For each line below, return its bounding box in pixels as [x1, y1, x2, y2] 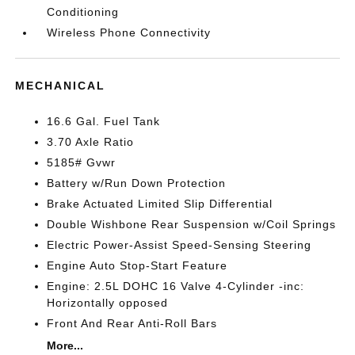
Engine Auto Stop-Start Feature [47, 259, 228, 272]
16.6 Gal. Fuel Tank [47, 115, 161, 128]
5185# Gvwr [47, 156, 116, 169]
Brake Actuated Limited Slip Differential [47, 197, 273, 210]
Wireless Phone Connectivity [47, 26, 212, 39]
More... [47, 339, 84, 352]
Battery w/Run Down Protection [47, 177, 227, 189]
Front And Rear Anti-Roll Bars [47, 317, 218, 330]
